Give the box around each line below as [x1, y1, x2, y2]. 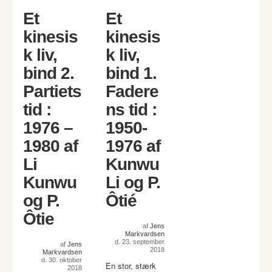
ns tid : [105, 100, 157, 119]
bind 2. [23, 64, 74, 83]
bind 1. [105, 64, 157, 83]
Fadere [105, 82, 158, 101]
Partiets [23, 82, 81, 101]
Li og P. [105, 173, 160, 192]
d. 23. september [114, 238, 165, 245]
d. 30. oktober [41, 256, 82, 263]
